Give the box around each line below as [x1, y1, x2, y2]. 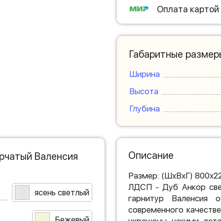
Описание [128, 149, 174, 161]
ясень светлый [34, 187, 89, 197]
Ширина [129, 69, 160, 79]
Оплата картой [156, 3, 219, 14]
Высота [129, 86, 158, 96]
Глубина [129, 104, 160, 113]
